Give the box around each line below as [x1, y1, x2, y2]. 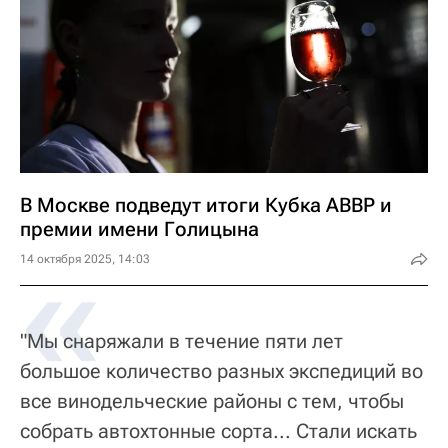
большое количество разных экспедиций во [20, 359, 423, 383]
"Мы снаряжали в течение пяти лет [20, 329, 343, 353]
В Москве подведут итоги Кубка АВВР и [20, 193, 392, 217]
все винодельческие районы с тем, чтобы [20, 389, 404, 413]
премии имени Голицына [20, 217, 259, 241]
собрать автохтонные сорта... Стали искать [20, 419, 417, 443]
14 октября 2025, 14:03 [20, 252, 150, 266]
